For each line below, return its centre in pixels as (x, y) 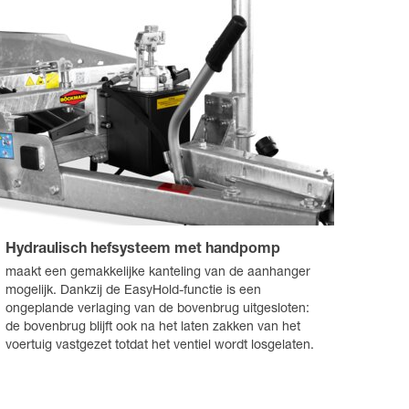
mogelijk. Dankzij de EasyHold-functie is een (133, 292)
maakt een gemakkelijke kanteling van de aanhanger (157, 273)
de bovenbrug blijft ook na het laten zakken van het (152, 328)
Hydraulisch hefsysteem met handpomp (142, 251)
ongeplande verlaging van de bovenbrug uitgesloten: (157, 310)
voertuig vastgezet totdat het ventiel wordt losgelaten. (159, 346)
